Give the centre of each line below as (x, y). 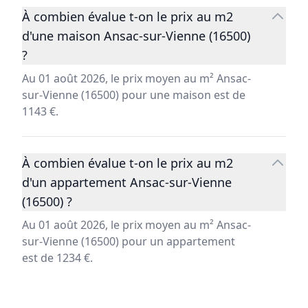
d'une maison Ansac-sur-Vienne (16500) (136, 36)
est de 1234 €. (57, 258)
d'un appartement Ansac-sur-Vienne (127, 183)
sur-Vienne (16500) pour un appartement (129, 242)
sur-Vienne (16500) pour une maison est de (134, 95)
